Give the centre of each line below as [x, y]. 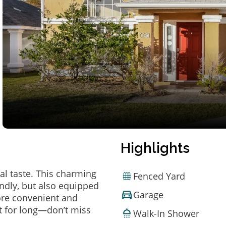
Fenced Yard [159, 176]
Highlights [155, 148]
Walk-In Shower [166, 213]
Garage [148, 194]
